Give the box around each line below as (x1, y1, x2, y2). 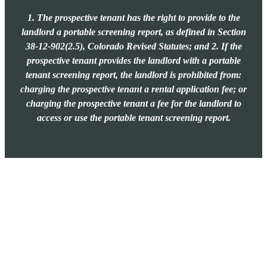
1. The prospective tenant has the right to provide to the (27, 13, 240, 23)
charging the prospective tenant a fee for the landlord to (26, 98, 241, 109)
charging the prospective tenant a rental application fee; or (20, 84, 247, 95)
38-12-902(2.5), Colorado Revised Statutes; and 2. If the (25, 41, 242, 52)
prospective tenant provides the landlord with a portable (26, 55, 241, 66)
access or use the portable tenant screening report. (36, 113, 231, 123)
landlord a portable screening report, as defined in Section (21, 27, 246, 38)
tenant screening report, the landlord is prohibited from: (26, 70, 241, 80)
